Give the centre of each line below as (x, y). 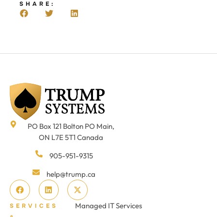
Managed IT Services (108, 205)
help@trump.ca (71, 174)
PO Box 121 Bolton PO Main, (71, 126)
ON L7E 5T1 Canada (71, 138)
